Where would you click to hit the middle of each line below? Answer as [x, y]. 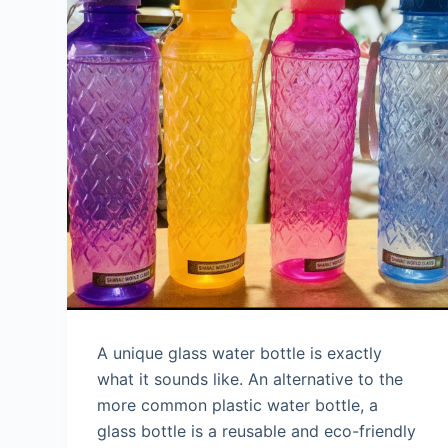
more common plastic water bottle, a [238, 405]
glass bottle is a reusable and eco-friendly [257, 431]
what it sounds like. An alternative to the [250, 379]
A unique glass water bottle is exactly [240, 353]
